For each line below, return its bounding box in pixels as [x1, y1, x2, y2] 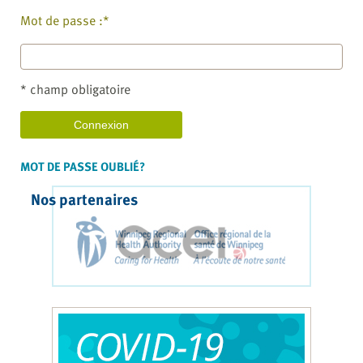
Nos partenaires [31, 187, 138, 211]
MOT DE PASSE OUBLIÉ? [20, 157, 145, 176]
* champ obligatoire [20, 79, 130, 100]
